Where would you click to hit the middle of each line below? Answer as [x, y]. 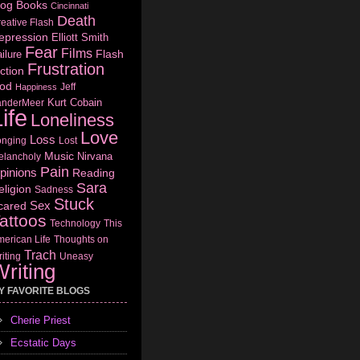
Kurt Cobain [75, 102]
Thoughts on [81, 239]
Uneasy [76, 256]
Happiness [36, 86]
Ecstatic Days [43, 342]
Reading [94, 172]
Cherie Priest [41, 320]
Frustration [66, 69]
